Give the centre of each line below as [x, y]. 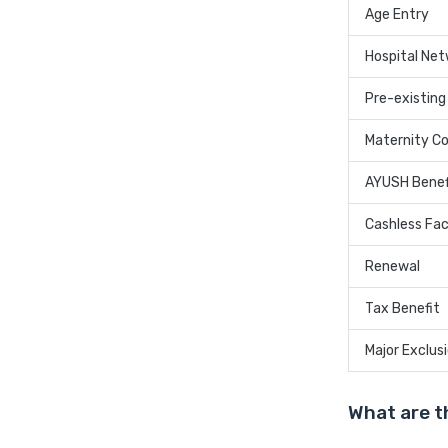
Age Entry [397, 15]
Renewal [392, 267]
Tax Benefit [402, 309]
